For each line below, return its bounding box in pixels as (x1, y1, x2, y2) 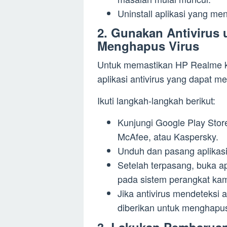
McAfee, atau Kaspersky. (118, 130, 218, 143)
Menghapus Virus (97, 37, 199, 55)
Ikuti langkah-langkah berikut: (97, 94, 215, 107)
